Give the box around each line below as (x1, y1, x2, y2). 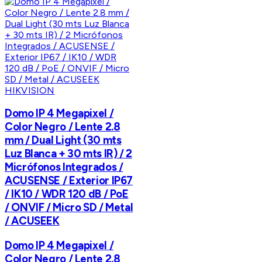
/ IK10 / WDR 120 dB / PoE (5, 187, 129, 201)
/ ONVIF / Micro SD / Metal (5, 201, 133, 215)
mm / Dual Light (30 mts (5, 133, 122, 147)
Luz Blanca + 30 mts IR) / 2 (5, 147, 132, 161)
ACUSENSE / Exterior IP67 (5, 174, 133, 188)
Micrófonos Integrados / (5, 160, 123, 174)
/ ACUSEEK (5, 214, 60, 228)
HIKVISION (5, 84, 55, 96)
